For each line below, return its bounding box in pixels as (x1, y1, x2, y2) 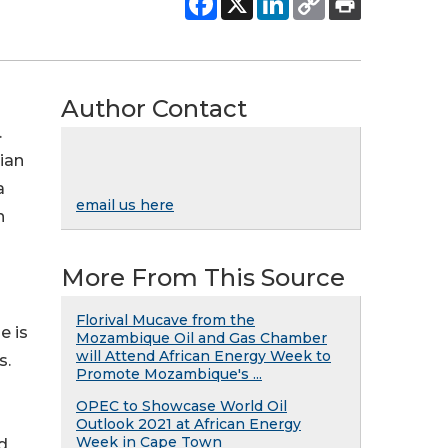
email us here (76, 196, 174, 214)
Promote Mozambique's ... (76, 365, 262, 383)
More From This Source (61, 263, 345, 292)
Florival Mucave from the (76, 311, 255, 329)
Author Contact (61, 94, 247, 123)
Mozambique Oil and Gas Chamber (76, 329, 327, 347)
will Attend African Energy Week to (76, 347, 331, 365)
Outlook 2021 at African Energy (76, 415, 301, 433)
